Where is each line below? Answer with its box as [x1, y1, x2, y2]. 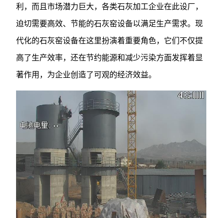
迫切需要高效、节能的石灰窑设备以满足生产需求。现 [16, 19, 203, 28]
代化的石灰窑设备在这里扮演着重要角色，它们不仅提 [16, 36, 203, 45]
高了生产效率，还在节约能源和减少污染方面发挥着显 [16, 53, 203, 62]
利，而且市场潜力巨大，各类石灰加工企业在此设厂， [16, 2, 203, 11]
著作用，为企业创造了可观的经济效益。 [16, 70, 156, 79]
